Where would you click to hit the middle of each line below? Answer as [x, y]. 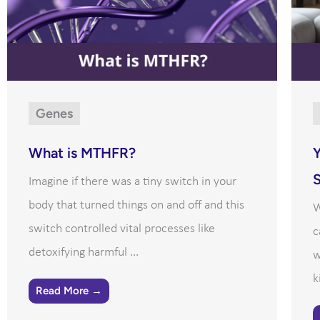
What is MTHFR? [82, 153]
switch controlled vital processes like [122, 229]
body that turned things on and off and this [136, 206]
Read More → [69, 291]
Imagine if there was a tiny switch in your [132, 182]
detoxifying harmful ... [84, 253]
